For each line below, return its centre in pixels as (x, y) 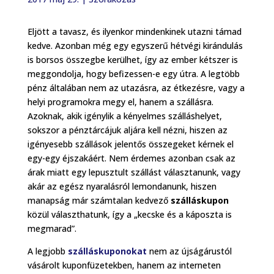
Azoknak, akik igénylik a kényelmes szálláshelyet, (124, 116)
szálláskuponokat (107, 251)
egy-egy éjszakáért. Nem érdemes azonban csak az (131, 158)
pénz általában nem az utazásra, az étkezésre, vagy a (136, 87)
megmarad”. (52, 228)
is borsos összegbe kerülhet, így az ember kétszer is (132, 59)
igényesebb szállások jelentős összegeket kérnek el (130, 144)
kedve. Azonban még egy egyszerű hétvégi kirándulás (135, 45)
